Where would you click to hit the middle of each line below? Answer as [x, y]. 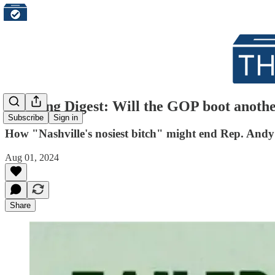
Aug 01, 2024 [32, 157]
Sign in [66, 118]
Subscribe [26, 118]
